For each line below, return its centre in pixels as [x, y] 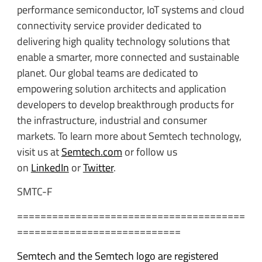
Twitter [98, 167]
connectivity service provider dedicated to [109, 25]
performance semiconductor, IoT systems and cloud [130, 9]
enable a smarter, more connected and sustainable [128, 57]
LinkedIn [50, 167]
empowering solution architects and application [121, 88]
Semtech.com [92, 151]
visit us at [39, 151]
